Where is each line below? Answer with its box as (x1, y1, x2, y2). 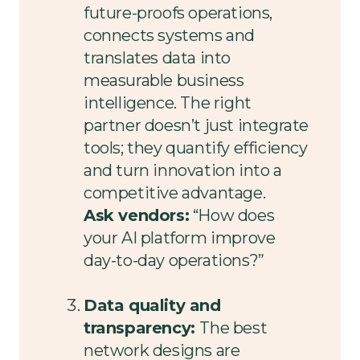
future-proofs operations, (84, 2, 273, 22)
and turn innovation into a (84, 160, 282, 180)
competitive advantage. (84, 182, 266, 202)
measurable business (84, 70, 244, 90)
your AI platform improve (84, 227, 276, 247)
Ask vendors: (84, 205, 190, 225)
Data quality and (84, 295, 221, 315)
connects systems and (84, 25, 256, 45)
